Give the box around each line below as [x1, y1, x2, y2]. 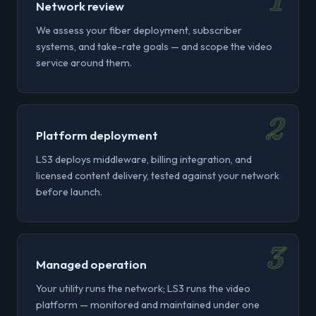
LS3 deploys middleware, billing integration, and [36, 153, 252, 166]
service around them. [36, 56, 132, 69]
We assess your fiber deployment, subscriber [36, 24, 242, 37]
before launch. [36, 186, 102, 198]
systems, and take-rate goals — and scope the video [36, 40, 272, 53]
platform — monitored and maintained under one [36, 298, 260, 311]
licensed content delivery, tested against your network [36, 169, 279, 182]
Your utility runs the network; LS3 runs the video [36, 282, 250, 295]
